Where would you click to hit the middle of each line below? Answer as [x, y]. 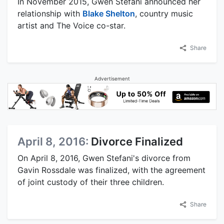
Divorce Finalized [137, 141]
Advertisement [112, 79]
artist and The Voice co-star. [71, 26]
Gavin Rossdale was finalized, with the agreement [111, 170]
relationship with [50, 14]
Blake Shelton [109, 14]
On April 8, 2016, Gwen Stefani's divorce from [104, 158]
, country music [164, 14]
